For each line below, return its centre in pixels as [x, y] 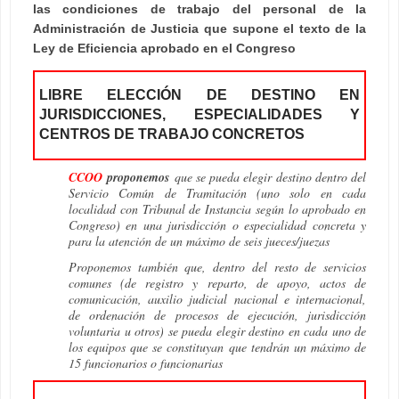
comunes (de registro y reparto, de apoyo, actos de [217, 282]
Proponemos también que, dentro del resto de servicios [217, 266]
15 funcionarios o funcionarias [146, 362]
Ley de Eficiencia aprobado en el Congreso [164, 48]
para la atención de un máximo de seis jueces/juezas [199, 241]
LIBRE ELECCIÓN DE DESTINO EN [199, 95]
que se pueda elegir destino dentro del [268, 177]
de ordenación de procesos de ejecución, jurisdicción [217, 314]
